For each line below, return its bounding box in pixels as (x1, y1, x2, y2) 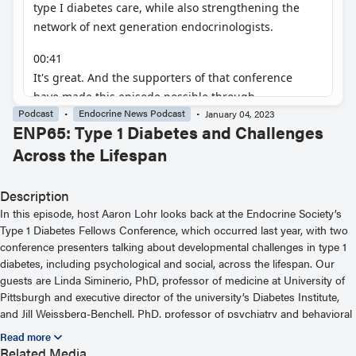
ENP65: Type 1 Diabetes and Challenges (13, 120, 323, 144)
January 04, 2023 (205, 106, 275, 121)
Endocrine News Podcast (79, 106, 185, 120)
